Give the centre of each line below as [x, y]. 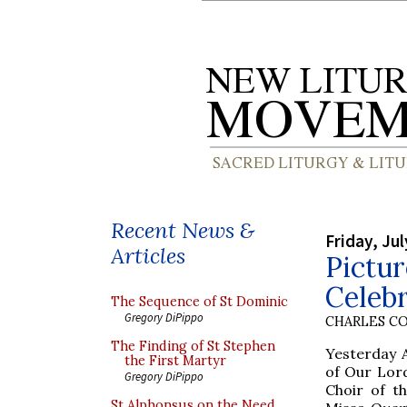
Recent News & [183, 230]
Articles [148, 256]
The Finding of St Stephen [193, 346]
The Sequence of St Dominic [199, 302]
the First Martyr [175, 361]
